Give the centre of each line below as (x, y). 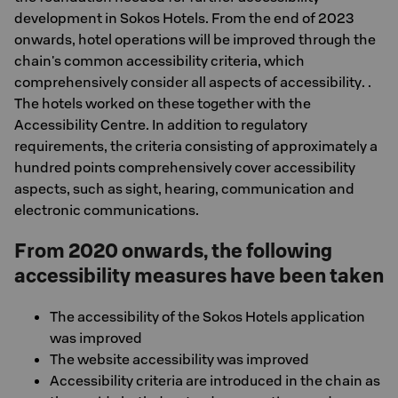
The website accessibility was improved (179, 359)
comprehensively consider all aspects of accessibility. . (193, 82)
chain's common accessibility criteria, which (159, 60)
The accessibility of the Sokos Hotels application (207, 316)
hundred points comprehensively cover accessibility (185, 167)
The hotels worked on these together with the (163, 103)
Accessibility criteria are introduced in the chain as (215, 380)
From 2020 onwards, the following (173, 251)
